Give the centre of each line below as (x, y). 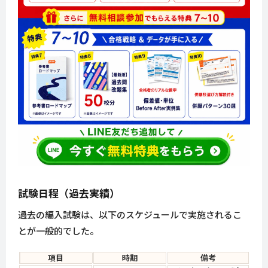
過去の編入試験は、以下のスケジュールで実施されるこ (130, 215)
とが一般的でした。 (58, 231)
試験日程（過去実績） (69, 193)
